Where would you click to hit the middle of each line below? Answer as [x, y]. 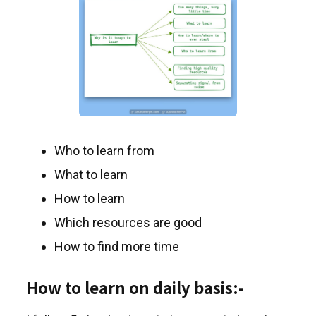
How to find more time [117, 247]
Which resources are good [128, 223]
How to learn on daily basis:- [135, 287]
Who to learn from [104, 151]
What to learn [91, 175]
